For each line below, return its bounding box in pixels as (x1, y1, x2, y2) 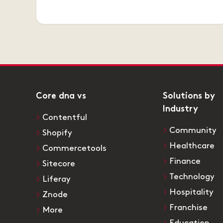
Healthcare (169, 142, 215, 150)
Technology (169, 173, 215, 181)
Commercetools (42, 144, 107, 153)
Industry (163, 106, 198, 114)
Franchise (169, 204, 208, 212)
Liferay (42, 175, 71, 184)
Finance (169, 157, 201, 166)
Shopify (42, 129, 72, 137)
